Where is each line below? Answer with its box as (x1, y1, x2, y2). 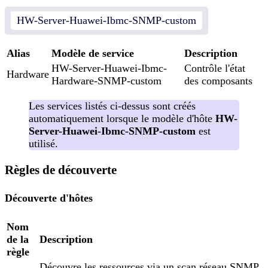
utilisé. (29, 138, 58, 150)
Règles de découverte (5, 163, 117, 178)
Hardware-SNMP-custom (51, 75, 162, 87)
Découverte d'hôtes (5, 192, 93, 205)
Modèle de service (51, 47, 134, 60)
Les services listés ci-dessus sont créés (29, 100, 196, 112)
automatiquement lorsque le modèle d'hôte (29, 112, 215, 125)
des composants (184, 75, 252, 87)
